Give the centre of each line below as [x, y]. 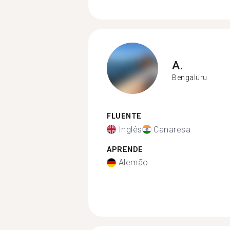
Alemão [133, 162]
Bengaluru [190, 77]
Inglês [130, 129]
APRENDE [125, 149]
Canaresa [172, 129]
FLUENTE [124, 116]
